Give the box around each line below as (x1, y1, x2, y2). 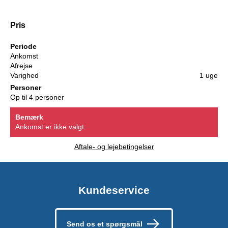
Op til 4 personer (10, 93, 64, 101)
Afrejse (10, 61, 33, 70)
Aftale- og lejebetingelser (74, 142, 154, 151)
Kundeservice (78, 184, 150, 196)
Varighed (10, 71, 39, 79)
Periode (10, 42, 37, 50)
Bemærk (15, 112, 43, 121)
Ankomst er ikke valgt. (15, 122, 86, 131)
